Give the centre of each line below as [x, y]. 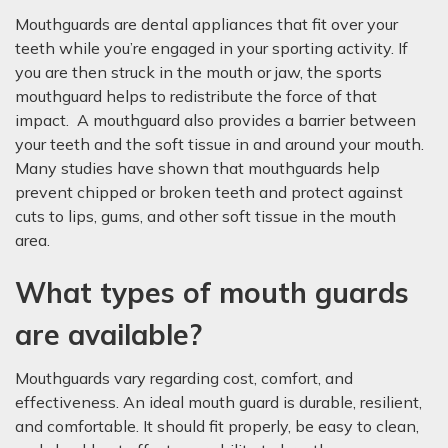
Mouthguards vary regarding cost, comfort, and [184, 378]
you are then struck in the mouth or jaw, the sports [198, 72]
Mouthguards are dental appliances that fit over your [206, 24]
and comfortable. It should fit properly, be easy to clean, [217, 426]
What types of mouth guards [212, 292]
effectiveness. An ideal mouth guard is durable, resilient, [218, 402]
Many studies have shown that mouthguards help [197, 168]
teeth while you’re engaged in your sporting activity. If [211, 48]
